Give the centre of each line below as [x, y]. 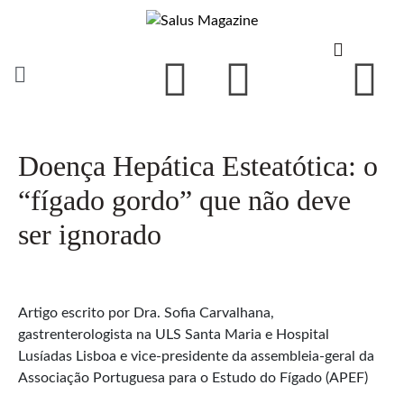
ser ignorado [90, 234]
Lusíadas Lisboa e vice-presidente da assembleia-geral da [196, 356]
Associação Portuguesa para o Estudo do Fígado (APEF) [193, 377]
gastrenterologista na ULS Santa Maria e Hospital [174, 334]
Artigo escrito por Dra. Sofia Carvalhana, [146, 312]
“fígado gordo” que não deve [184, 200]
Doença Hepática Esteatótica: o [198, 165]
